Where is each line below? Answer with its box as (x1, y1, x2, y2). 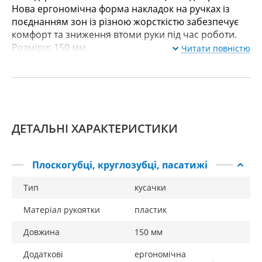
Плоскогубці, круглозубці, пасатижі (32, 158, 208, 171)
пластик (135, 204, 167, 215)
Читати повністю (181, 43, 250, 54)
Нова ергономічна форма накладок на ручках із (12, 2, 230, 15)
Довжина (23, 226, 60, 237)
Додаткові (23, 249, 63, 260)
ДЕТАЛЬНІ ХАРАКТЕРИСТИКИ (12, 120, 178, 136)
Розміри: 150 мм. (12, 41, 88, 54)
